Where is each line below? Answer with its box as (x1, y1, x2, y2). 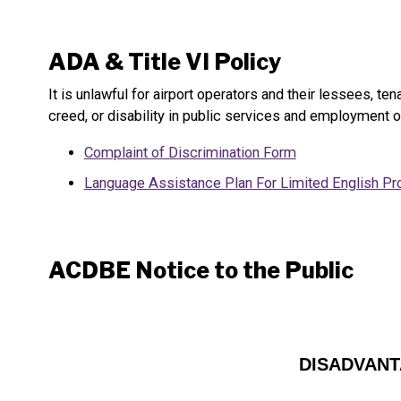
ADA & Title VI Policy (47, 48, 281, 76)
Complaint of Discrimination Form (83, 143, 296, 161)
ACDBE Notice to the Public (47, 257, 354, 285)
